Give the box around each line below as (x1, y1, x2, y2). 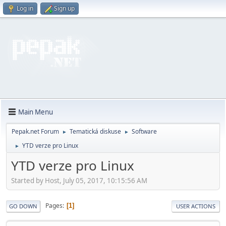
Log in (17, 4, 33, 13)
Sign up (54, 4, 75, 13)
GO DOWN (9, 202, 37, 210)
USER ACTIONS (176, 202, 215, 210)
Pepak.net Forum (12, 127, 59, 136)
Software (132, 127, 157, 136)
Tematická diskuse (70, 127, 121, 136)
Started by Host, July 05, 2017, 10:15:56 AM (11, 176, 147, 185)
